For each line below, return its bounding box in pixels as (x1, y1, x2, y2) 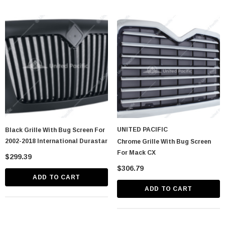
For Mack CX (117, 149, 156, 156)
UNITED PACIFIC (117, 126, 168, 133)
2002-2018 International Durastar (5, 137, 107, 145)
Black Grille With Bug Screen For (5, 126, 105, 134)
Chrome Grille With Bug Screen (117, 138, 211, 145)
